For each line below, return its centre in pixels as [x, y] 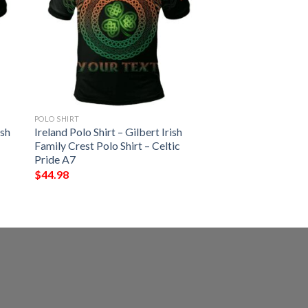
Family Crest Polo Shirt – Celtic [107, 146]
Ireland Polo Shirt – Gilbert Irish [108, 132]
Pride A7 [55, 159]
